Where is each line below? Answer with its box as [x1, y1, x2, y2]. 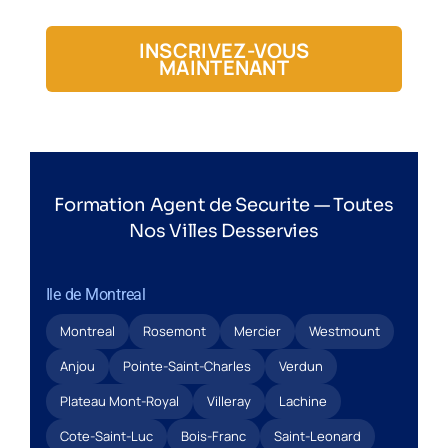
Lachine [278, 391, 327, 410]
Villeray [206, 391, 251, 410]
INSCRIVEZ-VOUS [138, 36, 310, 64]
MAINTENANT [159, 53, 289, 81]
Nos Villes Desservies [129, 219, 319, 242]
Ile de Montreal [45, 284, 146, 304]
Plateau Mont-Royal [59, 391, 179, 410]
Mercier [233, 321, 281, 340]
